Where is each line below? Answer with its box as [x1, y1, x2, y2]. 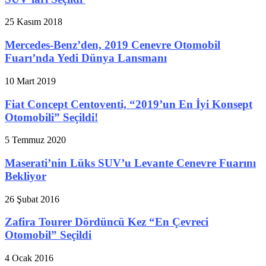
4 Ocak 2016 [5, 253, 53, 264]
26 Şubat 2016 [5, 194, 59, 204]
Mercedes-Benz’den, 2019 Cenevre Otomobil [5, 39, 220, 52]
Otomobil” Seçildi [5, 229, 91, 242]
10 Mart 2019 [5, 75, 56, 86]
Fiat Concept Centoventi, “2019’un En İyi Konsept [5, 97, 252, 110]
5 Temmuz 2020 [5, 135, 66, 145]
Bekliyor [5, 169, 46, 182]
